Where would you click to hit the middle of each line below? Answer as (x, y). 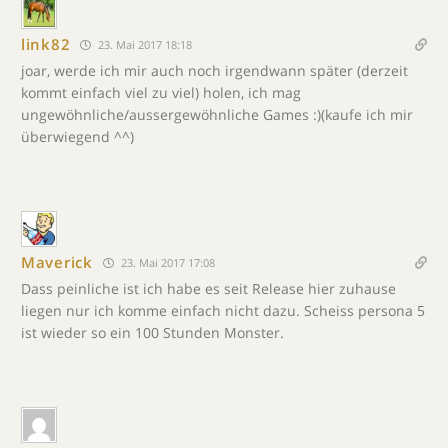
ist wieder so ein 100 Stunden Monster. (152, 332)
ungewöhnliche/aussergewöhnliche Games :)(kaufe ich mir (217, 114)
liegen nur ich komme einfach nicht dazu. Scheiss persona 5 (223, 310)
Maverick (57, 262)
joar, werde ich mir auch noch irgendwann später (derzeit (214, 70)
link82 (46, 44)
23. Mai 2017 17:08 (166, 262)
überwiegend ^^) (77, 136)
